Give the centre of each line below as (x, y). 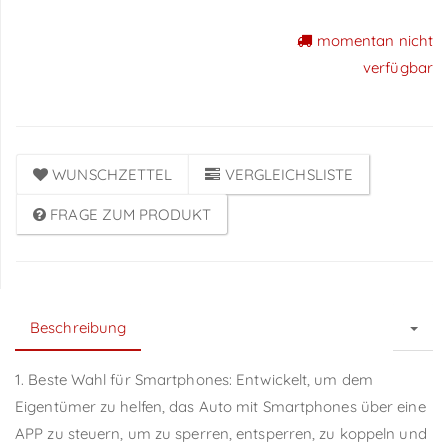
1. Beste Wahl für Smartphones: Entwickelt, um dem (194, 379)
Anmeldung (71, 80)
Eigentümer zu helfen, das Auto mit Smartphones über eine (220, 406)
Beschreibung (78, 327)
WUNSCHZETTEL (112, 174)
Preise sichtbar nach (117, 44)
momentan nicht (372, 40)
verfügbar (398, 67)
